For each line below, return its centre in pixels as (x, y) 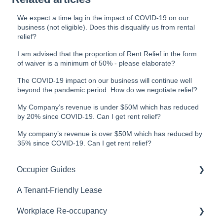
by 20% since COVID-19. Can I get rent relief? (89, 117)
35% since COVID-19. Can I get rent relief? (85, 143)
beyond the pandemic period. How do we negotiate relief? (108, 90)
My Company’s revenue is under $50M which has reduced (108, 107)
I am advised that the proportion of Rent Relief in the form (107, 54)
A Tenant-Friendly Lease (59, 190)
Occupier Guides (46, 169)
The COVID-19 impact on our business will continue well (105, 81)
